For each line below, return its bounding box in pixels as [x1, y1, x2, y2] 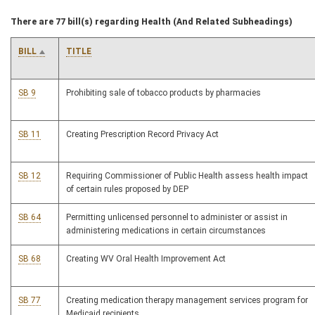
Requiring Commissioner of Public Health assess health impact [66, 171, 308, 181]
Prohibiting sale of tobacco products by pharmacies [66, 88, 261, 98]
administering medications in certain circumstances [66, 226, 266, 236]
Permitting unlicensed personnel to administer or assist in [66, 212, 288, 223]
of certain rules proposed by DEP [66, 184, 188, 195]
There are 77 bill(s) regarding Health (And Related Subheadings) [11, 17, 292, 27]
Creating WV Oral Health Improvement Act [66, 254, 226, 264]
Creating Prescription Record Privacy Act [66, 129, 219, 140]
